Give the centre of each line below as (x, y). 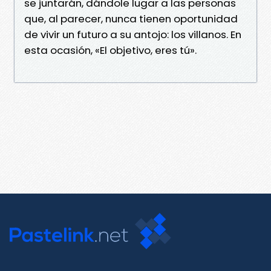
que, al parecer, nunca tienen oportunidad (131, 18)
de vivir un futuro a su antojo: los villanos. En (133, 34)
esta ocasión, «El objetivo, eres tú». (110, 50)
